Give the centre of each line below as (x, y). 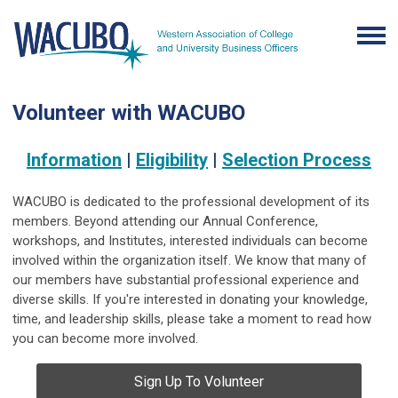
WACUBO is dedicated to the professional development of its (191, 201)
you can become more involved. (105, 338)
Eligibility (172, 159)
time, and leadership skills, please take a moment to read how (192, 318)
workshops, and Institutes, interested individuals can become (190, 240)
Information (74, 159)
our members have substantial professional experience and (186, 279)
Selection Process (297, 159)
